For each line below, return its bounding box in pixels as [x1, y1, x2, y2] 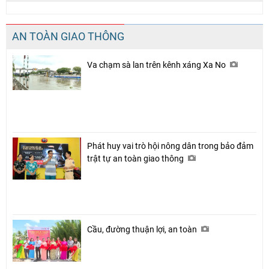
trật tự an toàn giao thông [87, 153, 186, 163]
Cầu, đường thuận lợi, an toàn [87, 224, 199, 234]
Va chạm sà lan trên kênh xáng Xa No [87, 59, 228, 70]
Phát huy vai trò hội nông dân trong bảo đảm [87, 141, 253, 151]
